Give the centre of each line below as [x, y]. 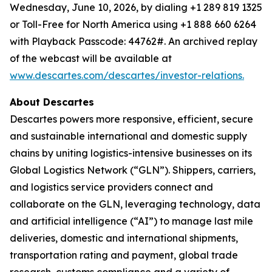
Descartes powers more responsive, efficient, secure [131, 119]
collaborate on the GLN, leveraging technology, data [135, 204]
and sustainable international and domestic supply [128, 136]
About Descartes [52, 102]
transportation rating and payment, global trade [124, 255]
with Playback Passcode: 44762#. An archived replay [134, 41]
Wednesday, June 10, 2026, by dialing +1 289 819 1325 [136, 7]
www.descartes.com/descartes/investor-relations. [127, 75]
